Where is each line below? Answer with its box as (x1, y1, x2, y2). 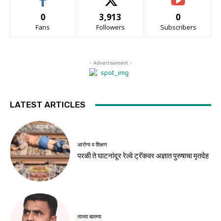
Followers (96, 23, 125, 32)
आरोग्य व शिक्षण (77, 141, 108, 148)
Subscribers (160, 23, 196, 32)
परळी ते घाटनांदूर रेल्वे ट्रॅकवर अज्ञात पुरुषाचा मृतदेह (77, 151, 209, 160)
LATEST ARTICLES (10, 100, 85, 110)
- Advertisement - (89, 60, 132, 66)
